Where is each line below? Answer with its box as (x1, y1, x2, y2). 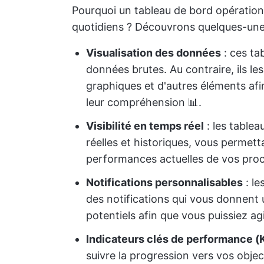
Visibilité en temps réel (86, 120, 204, 132)
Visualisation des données (86, 47, 221, 59)
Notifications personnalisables (86, 176, 243, 189)
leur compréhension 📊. (86, 96, 202, 108)
